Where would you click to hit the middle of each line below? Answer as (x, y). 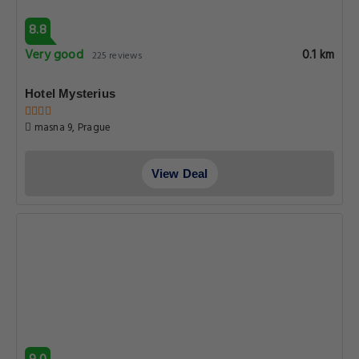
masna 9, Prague (71, 128)
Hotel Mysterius (70, 93)
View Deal (179, 173)
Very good (54, 55)
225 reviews (117, 56)
